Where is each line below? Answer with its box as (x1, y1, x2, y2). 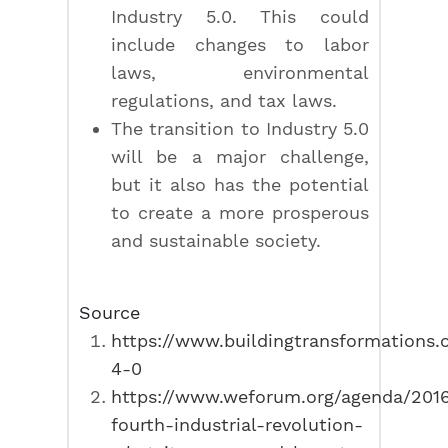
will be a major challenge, (111, 146, 369, 167)
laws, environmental (111, 62, 369, 83)
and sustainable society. (111, 230, 322, 251)
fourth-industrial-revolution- (111, 414, 364, 435)
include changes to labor (111, 34, 369, 55)
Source (79, 302, 141, 323)
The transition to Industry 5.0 (111, 118, 369, 139)
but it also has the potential (111, 174, 369, 195)
